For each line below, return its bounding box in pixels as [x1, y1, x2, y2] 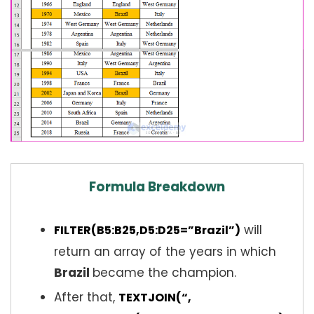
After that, [54, 288, 118, 306]
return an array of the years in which [54, 243, 276, 260]
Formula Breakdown [89, 177, 225, 196]
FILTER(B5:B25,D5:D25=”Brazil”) [54, 221, 240, 238]
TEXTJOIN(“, [118, 289, 191, 306]
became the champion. [93, 264, 236, 281]
